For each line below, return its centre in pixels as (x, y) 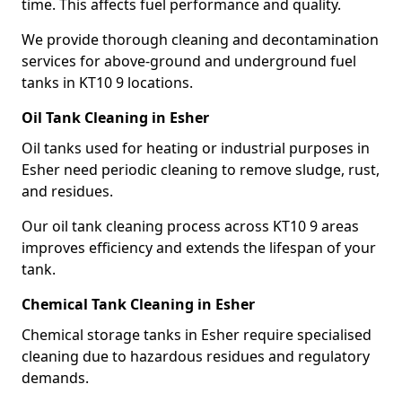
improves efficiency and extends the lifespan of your (199, 248)
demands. (55, 378)
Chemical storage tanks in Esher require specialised (197, 335)
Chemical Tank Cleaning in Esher (138, 304)
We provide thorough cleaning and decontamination (200, 39)
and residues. (67, 191)
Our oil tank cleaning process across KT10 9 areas (190, 226)
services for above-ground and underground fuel (189, 61)
